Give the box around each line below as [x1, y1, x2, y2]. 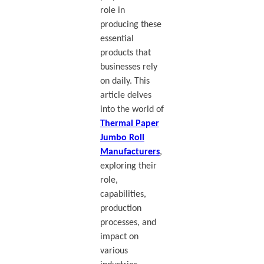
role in [100, 5, 125, 15]
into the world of [100, 104, 164, 114]
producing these [100, 19, 161, 29]
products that [100, 48, 151, 58]
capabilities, [100, 189, 146, 199]
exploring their [100, 161, 157, 171]
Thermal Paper [100, 118, 159, 128]
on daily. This [100, 76, 150, 86]
